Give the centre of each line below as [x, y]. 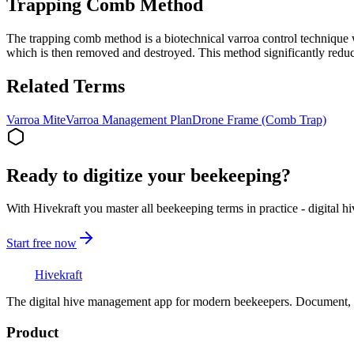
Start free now [41, 243]
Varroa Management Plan [129, 119]
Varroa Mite [36, 119]
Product [32, 333]
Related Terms [66, 86]
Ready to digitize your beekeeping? [149, 175]
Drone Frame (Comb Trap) [259, 119]
